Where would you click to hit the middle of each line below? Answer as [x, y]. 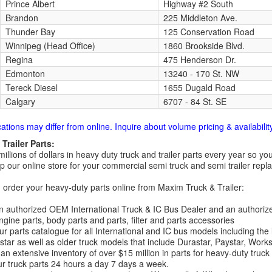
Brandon [22, 18]
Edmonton [25, 73]
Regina [19, 59]
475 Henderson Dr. [199, 59]
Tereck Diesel [31, 87]
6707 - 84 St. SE [195, 101]
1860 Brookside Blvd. [204, 46]
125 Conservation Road [209, 32]
